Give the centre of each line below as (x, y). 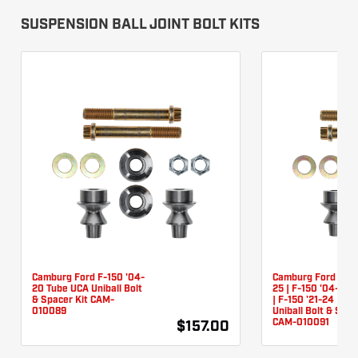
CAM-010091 (301, 322)
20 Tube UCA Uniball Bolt (87, 289)
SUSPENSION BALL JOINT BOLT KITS (140, 25)
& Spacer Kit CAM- (73, 300)
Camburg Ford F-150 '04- (88, 278)
